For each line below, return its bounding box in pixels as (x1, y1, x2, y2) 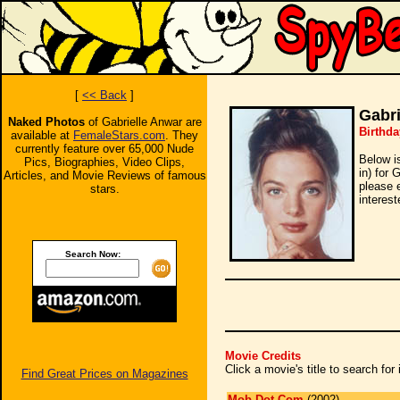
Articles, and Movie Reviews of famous (3, 169, 206, 182)
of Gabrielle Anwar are (84, 115, 202, 129)
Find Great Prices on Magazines (21, 367, 188, 380)
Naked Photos (7, 115, 85, 129)
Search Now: (64, 249, 121, 259)
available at (11, 129, 73, 142)
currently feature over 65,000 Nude (15, 142, 194, 155)
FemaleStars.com (73, 129, 165, 142)
